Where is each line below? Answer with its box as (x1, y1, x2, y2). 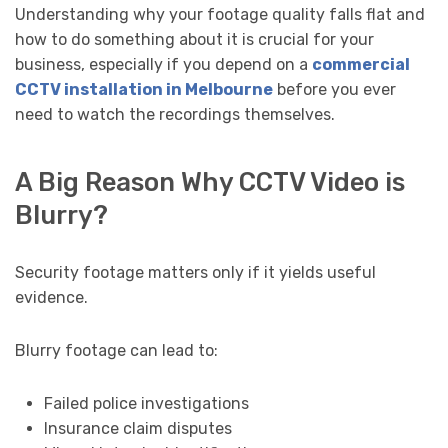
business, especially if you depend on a (15, 55, 312, 75)
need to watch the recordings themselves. (15, 105, 335, 125)
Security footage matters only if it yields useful (15, 262, 376, 282)
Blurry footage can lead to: (15, 340, 218, 360)
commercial (312, 55, 410, 75)
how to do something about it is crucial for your (15, 30, 374, 50)
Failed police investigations (43, 393, 249, 413)
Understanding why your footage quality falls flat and (15, 5, 425, 25)
